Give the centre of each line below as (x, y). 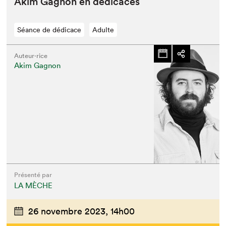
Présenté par (33, 175)
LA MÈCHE (34, 185)
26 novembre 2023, (68, 211)
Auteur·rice (31, 55)
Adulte (103, 30)
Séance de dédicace (49, 30)
